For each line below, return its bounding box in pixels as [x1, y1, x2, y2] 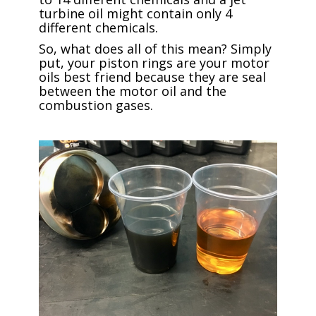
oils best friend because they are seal [38, 68, 266, 85]
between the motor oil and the [38, 83, 226, 99]
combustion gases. [38, 97, 153, 114]
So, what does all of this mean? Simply [38, 40, 272, 57]
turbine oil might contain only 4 [38, 5, 232, 22]
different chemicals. [38, 19, 158, 36]
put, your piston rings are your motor [38, 54, 269, 71]
